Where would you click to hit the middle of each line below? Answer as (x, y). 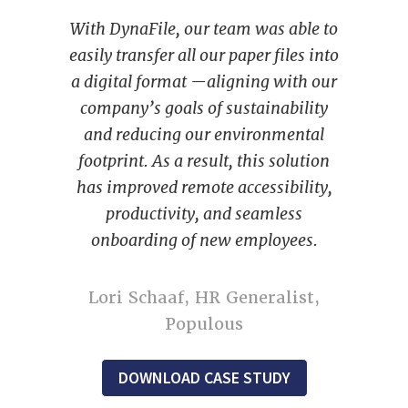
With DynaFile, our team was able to (204, 29)
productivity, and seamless (204, 214)
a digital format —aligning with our (204, 82)
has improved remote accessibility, (204, 188)
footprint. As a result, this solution (204, 161)
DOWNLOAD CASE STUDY (204, 378)
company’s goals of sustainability (204, 108)
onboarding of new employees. (204, 240)
